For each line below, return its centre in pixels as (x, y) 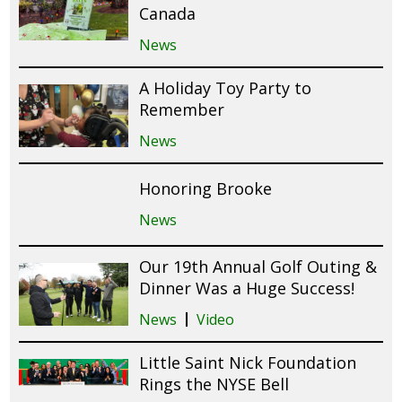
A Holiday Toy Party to (226, 88)
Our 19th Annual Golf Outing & (258, 267)
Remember (182, 110)
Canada (168, 14)
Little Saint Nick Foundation (248, 363)
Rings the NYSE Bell (214, 385)
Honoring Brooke (206, 188)
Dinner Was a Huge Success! (247, 288)
